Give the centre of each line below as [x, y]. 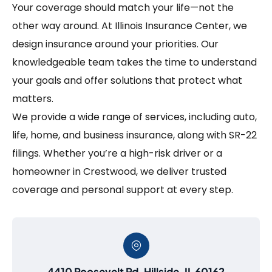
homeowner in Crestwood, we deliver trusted [119, 172]
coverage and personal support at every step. [123, 190]
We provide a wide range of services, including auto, [134, 117]
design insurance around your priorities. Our [115, 44]
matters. [33, 99]
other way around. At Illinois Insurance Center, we [130, 26]
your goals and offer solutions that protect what [127, 81]
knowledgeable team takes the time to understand [134, 63]
